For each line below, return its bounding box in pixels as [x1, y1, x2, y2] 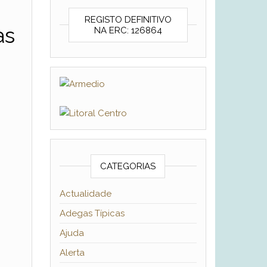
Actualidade [59, 188, 111, 200]
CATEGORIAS [100, 161, 156, 172]
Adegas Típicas [59, 208, 125, 219]
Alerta [59, 247, 85, 259]
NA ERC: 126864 [94, 25, 162, 36]
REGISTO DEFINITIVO [84, 14, 172, 25]
